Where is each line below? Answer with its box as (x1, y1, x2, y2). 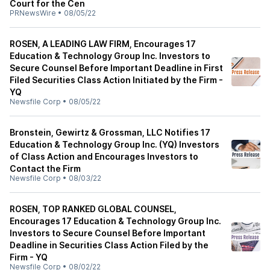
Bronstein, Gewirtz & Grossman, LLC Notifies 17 (10, 127, 210, 137)
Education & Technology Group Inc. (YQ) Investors (10, 139, 219, 149)
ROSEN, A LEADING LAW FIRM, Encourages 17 (10, 39, 196, 49)
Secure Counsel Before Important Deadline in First (10, 63, 223, 73)
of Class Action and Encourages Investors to (10, 151, 198, 162)
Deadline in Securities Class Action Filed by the (10, 240, 209, 250)
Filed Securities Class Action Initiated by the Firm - (10, 75, 223, 85)
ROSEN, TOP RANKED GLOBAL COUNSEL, (10, 204, 177, 214)
